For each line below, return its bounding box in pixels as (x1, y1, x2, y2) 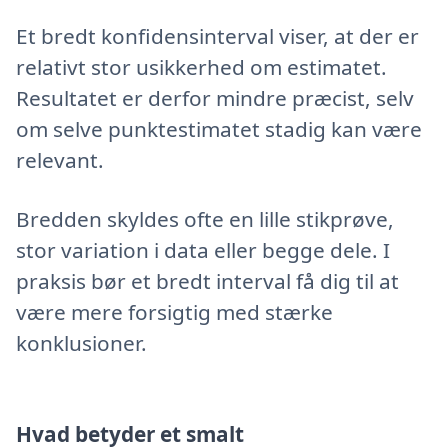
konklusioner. (16, 328, 147, 357)
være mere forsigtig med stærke (16, 297, 333, 326)
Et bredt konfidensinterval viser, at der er (16, 21, 419, 50)
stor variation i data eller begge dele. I (16, 235, 390, 264)
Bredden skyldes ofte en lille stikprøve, (16, 204, 394, 233)
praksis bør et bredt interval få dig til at (16, 266, 399, 295)
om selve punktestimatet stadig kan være (16, 114, 422, 143)
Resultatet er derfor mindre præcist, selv (16, 83, 414, 112)
